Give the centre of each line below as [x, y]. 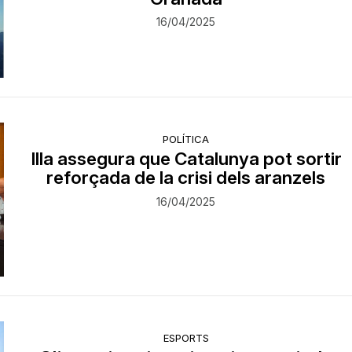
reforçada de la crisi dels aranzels [186, 178]
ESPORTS [186, 337]
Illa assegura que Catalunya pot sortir [186, 159]
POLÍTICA [186, 139]
